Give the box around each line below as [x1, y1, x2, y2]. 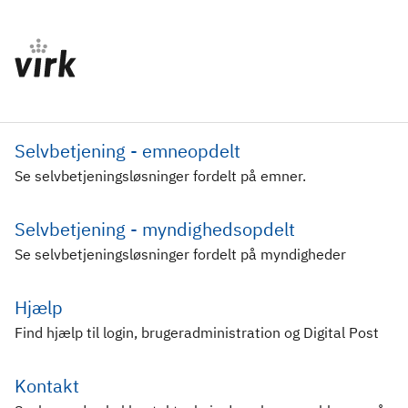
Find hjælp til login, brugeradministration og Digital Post [15, 322, 379, 342]
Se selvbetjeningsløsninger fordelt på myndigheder [15, 244, 346, 263]
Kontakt [15, 372, 79, 398]
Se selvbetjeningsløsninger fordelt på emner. [15, 166, 306, 185]
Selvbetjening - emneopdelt [15, 138, 240, 163]
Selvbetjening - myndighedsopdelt [15, 216, 295, 241]
